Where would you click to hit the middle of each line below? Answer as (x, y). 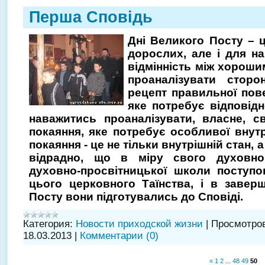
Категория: (48, 224)
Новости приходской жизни (139, 224)
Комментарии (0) (119, 235)
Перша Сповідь (91, 17)
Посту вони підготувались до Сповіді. (136, 196)
